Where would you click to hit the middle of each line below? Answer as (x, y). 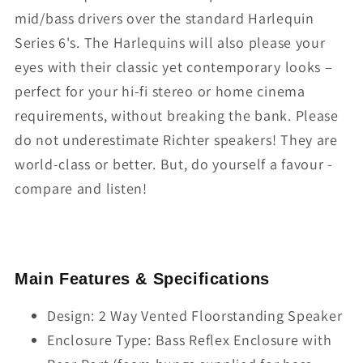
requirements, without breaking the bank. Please (177, 116)
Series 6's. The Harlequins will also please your (170, 43)
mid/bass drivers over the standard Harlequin (164, 19)
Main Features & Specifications (142, 278)
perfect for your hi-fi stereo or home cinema (160, 92)
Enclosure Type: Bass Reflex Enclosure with (190, 340)
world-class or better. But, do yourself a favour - (174, 164)
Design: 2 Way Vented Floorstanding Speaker (195, 315)
